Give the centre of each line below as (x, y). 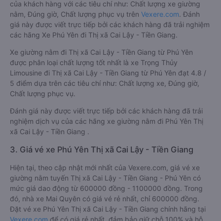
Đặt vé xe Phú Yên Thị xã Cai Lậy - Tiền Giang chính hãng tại (108, 209)
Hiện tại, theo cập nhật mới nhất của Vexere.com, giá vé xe (105, 167)
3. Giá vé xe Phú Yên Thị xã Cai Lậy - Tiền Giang (102, 149)
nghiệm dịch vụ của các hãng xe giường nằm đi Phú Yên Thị (107, 121)
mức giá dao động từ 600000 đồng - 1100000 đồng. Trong (106, 188)
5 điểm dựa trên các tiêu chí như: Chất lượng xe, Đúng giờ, (105, 83)
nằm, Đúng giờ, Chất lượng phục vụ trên (75, 14)
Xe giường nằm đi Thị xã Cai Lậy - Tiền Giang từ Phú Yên (101, 52)
